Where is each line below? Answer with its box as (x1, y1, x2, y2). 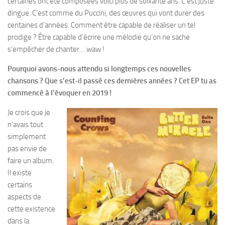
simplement (8, 132, 46, 142)
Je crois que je (8, 108, 50, 118)
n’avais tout (8, 120, 43, 130)
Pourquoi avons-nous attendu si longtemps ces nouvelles (8, 64, 191, 74)
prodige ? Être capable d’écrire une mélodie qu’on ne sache (8, 33, 190, 42)
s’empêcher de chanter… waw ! (8, 45, 104, 54)
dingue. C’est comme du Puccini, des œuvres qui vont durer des (8, 9, 204, 18)
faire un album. (8, 156, 54, 166)
